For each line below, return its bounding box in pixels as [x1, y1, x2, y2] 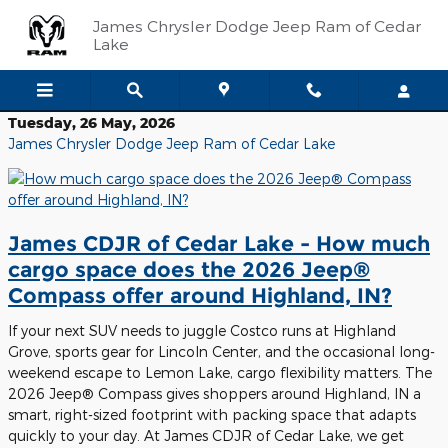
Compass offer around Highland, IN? [8, 283, 392, 308]
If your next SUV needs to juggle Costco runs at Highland [8, 321, 396, 339]
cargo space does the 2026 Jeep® [8, 257, 370, 282]
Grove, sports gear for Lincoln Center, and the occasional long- [8, 342, 435, 360]
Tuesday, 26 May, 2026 [8, 114, 175, 131]
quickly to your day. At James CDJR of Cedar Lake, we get [8, 426, 404, 444]
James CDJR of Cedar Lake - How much [8, 231, 430, 256]
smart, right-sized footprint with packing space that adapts [8, 405, 416, 423]
